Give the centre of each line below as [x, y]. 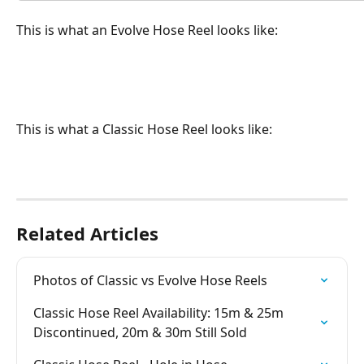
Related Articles [87, 234]
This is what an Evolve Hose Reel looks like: [147, 30]
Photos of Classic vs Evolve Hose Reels [150, 281]
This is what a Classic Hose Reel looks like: [144, 130]
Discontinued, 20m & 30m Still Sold [140, 333]
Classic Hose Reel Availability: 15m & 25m [160, 313]
